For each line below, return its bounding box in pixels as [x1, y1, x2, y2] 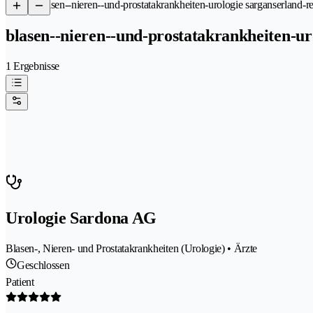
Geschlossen [17, 259, 70, 271]
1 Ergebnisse [6, 59, 60, 72]
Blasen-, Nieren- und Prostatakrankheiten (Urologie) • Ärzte [6, 242, 258, 254]
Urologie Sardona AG [6, 208, 156, 227]
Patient [6, 275, 34, 288]
